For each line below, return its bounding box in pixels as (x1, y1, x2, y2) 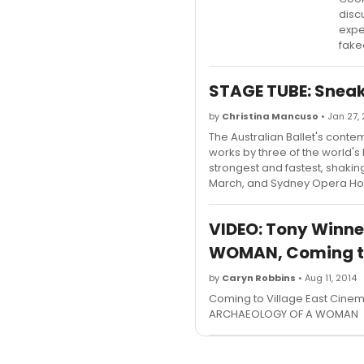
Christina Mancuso (222, 110, 318, 123)
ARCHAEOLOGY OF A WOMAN (209, 306, 358, 323)
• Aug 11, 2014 (296, 271, 357, 285)
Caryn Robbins (222, 271, 296, 285)
